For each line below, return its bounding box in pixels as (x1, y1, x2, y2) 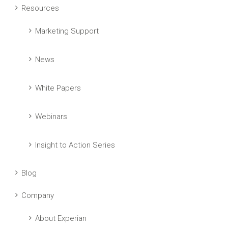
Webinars (35, 112, 67, 121)
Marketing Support (35, 26, 99, 36)
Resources (21, 4, 59, 13)
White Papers (35, 83, 81, 93)
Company (21, 191, 54, 200)
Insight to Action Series (35, 140, 115, 150)
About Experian (35, 214, 87, 223)
